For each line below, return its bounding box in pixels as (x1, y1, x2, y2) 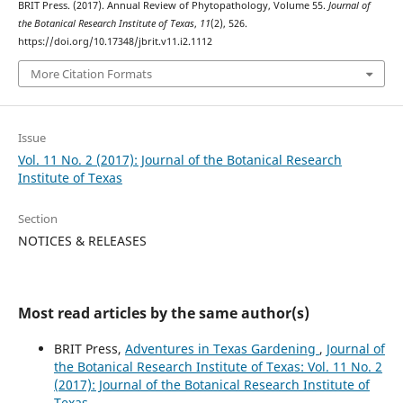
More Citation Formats (30, 65, 152, 82)
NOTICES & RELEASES (17, 231, 147, 249)
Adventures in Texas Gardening (124, 339, 319, 357)
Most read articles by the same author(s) (17, 302, 309, 323)
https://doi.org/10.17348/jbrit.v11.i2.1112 (17, 35, 212, 49)
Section (17, 210, 58, 227)
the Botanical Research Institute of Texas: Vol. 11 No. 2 (53, 357, 382, 375)
